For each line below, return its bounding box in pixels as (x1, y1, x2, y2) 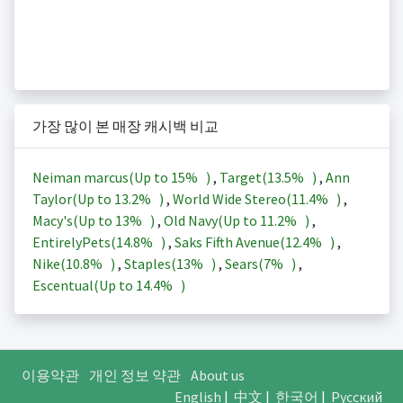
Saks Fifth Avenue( (174, 233, 285, 252)
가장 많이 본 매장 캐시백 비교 (31, 117, 219, 136)
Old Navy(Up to (163, 211, 260, 230)
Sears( (224, 255, 264, 273)
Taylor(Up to (31, 190, 114, 209)
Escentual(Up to (31, 276, 136, 295)
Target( (219, 168, 267, 187)
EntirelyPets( (31, 233, 116, 252)
